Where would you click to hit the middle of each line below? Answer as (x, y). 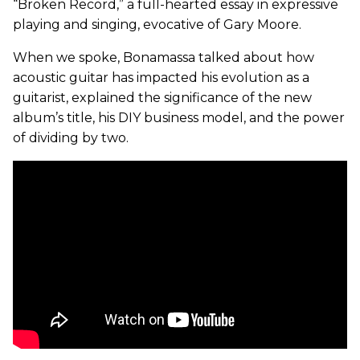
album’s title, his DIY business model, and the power (179, 117)
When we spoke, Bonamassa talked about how (164, 57)
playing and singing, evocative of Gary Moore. (157, 24)
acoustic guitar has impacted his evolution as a (161, 77)
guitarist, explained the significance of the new (162, 97)
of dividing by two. (71, 137)
